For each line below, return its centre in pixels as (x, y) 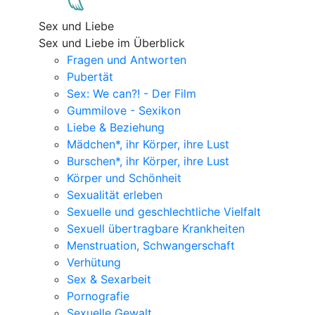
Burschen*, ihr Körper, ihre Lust (148, 161)
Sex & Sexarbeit (109, 279)
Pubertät (90, 77)
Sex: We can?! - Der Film (131, 94)
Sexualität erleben (115, 195)
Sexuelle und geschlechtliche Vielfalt (164, 212)
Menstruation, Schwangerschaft (151, 245)
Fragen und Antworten (127, 60)
